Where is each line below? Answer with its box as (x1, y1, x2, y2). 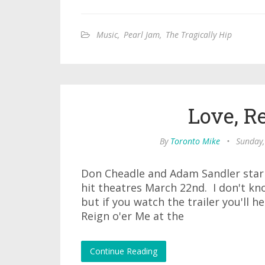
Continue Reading (90, 245, 157, 257)
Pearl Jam (124, 29, 160, 40)
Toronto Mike (170, 135, 220, 147)
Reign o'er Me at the (81, 209, 184, 223)
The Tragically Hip (166, 29, 232, 40)
